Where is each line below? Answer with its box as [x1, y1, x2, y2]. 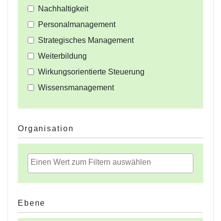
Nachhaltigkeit [38, 4, 88, 13]
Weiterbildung [38, 52, 87, 61]
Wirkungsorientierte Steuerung [38, 68, 145, 76]
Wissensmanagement [38, 83, 114, 92]
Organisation [18, 124, 74, 133]
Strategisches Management [38, 36, 134, 45]
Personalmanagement [38, 20, 115, 29]
